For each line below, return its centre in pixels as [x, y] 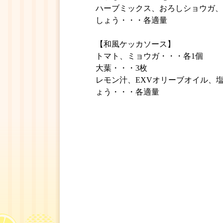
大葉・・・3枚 [121, 68]
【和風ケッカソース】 [135, 44]
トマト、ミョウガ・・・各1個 [149, 56]
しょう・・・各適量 [131, 20]
